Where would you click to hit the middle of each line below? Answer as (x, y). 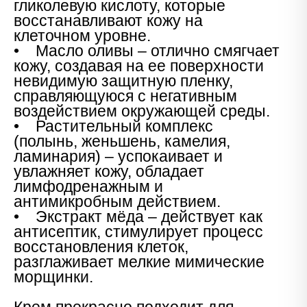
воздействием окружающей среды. (142, 111)
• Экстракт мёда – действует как (138, 217)
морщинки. (53, 277)
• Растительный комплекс (113, 126)
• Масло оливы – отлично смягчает (147, 51)
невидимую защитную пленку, (123, 81)
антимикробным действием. (117, 201)
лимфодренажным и (88, 186)
